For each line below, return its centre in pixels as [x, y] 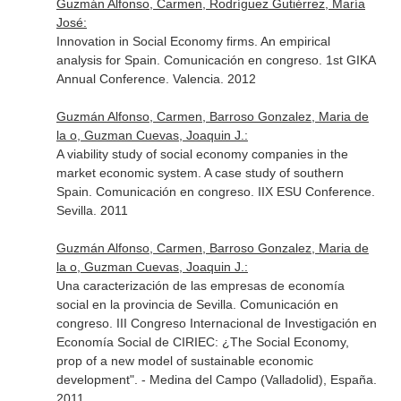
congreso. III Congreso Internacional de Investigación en [216, 323]
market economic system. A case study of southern [200, 173]
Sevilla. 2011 [92, 210]
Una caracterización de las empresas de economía [200, 286]
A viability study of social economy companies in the [202, 154]
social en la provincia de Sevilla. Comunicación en [197, 304]
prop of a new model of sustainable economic [184, 361]
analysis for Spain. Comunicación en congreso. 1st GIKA [215, 60]
